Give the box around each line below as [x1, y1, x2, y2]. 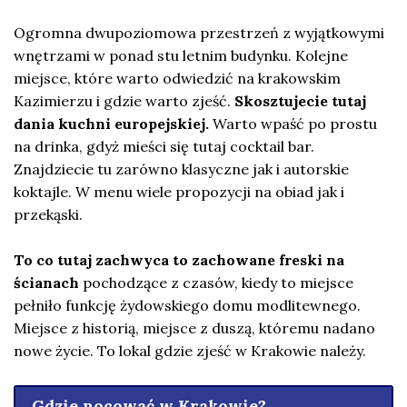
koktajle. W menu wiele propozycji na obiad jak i [14, 182, 344, 201]
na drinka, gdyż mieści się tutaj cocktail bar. [14, 136, 314, 155]
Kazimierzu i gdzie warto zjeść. [14, 91, 234, 110]
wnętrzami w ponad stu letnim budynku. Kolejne [14, 45, 348, 65]
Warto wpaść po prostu [209, 114, 377, 133]
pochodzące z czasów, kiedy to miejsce [79, 273, 353, 292]
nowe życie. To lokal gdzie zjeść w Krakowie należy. [14, 341, 366, 360]
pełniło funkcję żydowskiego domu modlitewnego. [14, 295, 361, 314]
